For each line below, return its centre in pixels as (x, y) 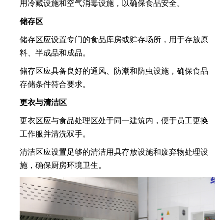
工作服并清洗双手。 (55, 134)
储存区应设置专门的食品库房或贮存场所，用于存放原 (114, 40)
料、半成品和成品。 (55, 53)
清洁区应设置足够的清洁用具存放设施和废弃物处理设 (114, 152)
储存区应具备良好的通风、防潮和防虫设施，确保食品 (114, 71)
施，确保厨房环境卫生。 (63, 165)
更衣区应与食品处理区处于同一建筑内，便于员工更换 (114, 121)
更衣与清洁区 (43, 102)
